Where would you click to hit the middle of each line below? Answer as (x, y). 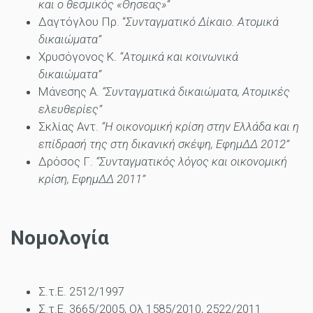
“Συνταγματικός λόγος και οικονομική (191, 162)
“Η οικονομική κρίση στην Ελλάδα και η (200, 127)
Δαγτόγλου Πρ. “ (82, 22)
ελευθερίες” (70, 109)
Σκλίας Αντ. (70, 127)
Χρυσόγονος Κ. (79, 57)
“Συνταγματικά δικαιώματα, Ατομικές (196, 92)
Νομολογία (60, 238)
